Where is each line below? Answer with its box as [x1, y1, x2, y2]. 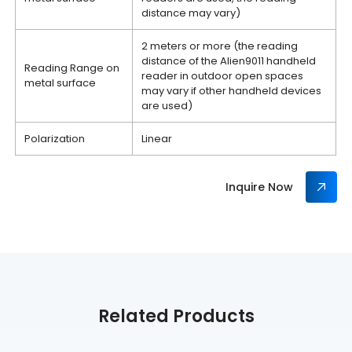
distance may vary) [141, 5, 241, 20]
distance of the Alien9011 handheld [141, 53, 317, 68]
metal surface [24, 75, 97, 90]
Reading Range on [24, 60, 120, 75]
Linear [141, 131, 173, 146]
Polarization [24, 131, 86, 146]
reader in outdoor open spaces [141, 68, 304, 83]
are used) [141, 98, 193, 113]
